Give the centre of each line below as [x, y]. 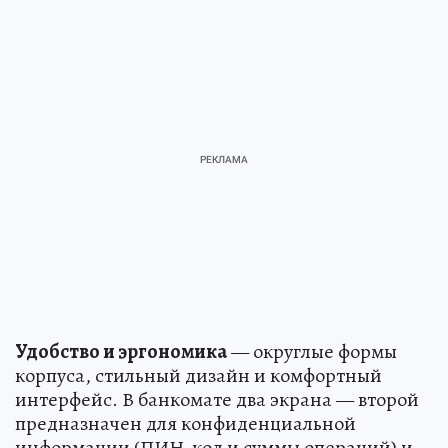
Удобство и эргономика [121, 352]
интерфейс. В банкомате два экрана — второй [217, 400]
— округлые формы [312, 352]
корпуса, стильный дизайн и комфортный [198, 376]
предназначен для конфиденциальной [185, 424]
